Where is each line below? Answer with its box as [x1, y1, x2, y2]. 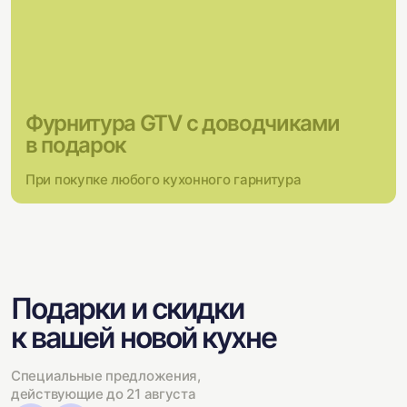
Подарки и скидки [11, 291, 244, 326]
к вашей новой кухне [11, 320, 277, 355]
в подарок [25, 132, 127, 158]
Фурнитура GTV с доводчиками [25, 110, 340, 136]
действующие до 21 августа [11, 385, 196, 402]
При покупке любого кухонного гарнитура [25, 171, 302, 188]
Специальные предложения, [11, 367, 201, 384]
